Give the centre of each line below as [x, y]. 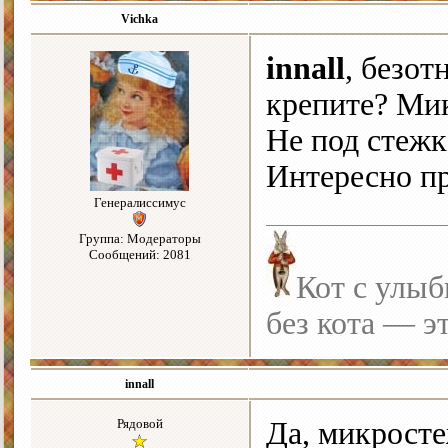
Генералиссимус [139, 203]
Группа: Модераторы [139, 239]
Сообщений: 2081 [139, 255]
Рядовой [139, 424]
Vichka [139, 19]
